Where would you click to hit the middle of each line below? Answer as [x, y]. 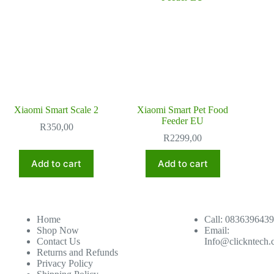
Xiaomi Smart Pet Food [183, 109]
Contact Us [58, 241]
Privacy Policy [65, 263]
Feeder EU [183, 120]
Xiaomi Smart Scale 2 [57, 109]
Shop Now [57, 230]
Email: [217, 230]
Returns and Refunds [77, 252]
